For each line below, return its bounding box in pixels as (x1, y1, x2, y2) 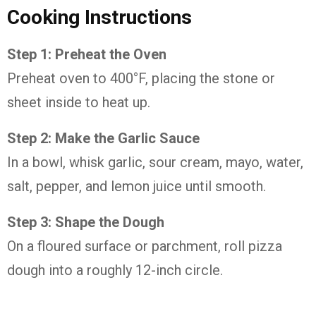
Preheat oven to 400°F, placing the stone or (7, 70, 275, 87)
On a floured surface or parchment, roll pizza (7, 238, 282, 255)
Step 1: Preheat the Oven (7, 46, 166, 63)
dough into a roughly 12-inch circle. (7, 262, 223, 279)
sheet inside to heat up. (7, 94, 150, 111)
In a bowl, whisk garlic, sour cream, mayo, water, (7, 154, 303, 171)
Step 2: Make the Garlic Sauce (7, 130, 200, 147)
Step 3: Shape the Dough (7, 214, 164, 231)
